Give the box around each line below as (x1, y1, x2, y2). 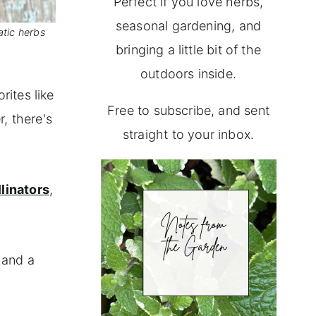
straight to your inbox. (122, 127, 255, 142)
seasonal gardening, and (115, 18, 262, 34)
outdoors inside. (140, 66, 236, 82)
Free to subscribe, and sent (107, 103, 269, 119)
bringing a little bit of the (115, 42, 262, 58)
